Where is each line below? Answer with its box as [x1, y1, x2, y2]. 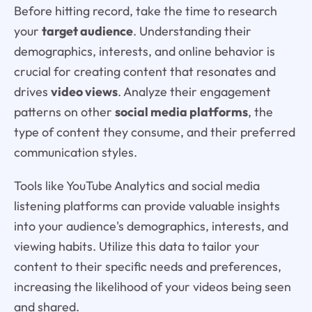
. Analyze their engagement [117, 83, 271, 100]
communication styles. [13, 143, 137, 160]
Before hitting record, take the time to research [13, 2, 277, 19]
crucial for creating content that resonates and [13, 63, 276, 79]
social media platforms [114, 103, 248, 120]
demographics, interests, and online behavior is [13, 42, 275, 59]
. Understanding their [132, 22, 251, 39]
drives [13, 83, 51, 100]
